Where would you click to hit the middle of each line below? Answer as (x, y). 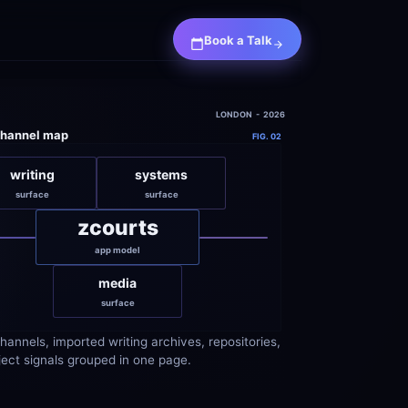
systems (161, 174)
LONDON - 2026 (250, 114)
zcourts (117, 228)
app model (117, 250)
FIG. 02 (267, 136)
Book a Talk (238, 40)
